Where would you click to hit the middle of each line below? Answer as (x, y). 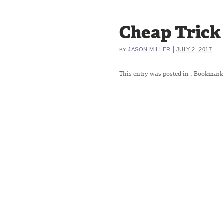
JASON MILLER (149, 49)
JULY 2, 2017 (194, 49)
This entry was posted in (155, 74)
